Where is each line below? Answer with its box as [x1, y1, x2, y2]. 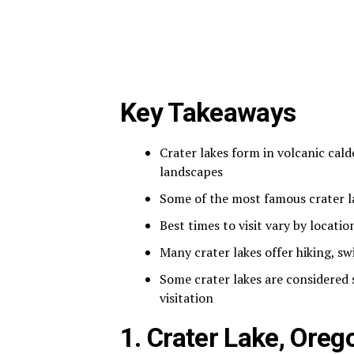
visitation [160, 288, 213, 307]
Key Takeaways [120, 96, 296, 128]
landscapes [160, 162, 223, 180]
